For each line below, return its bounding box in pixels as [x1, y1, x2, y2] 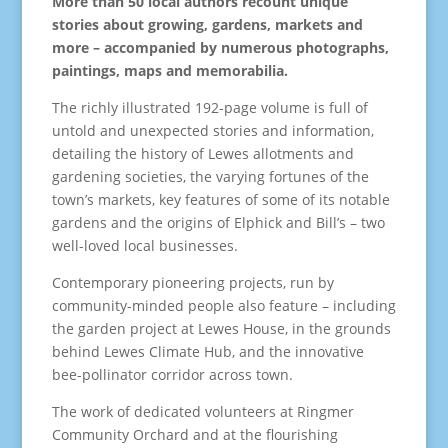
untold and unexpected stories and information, [51, 121, 374, 140]
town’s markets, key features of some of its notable [51, 190, 390, 209]
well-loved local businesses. [51, 236, 238, 255]
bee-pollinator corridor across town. [51, 365, 293, 384]
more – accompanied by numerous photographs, [51, 38, 389, 57]
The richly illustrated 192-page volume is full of [51, 98, 368, 117]
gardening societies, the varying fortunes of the [51, 167, 369, 186]
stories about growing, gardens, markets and [51, 15, 363, 34]
